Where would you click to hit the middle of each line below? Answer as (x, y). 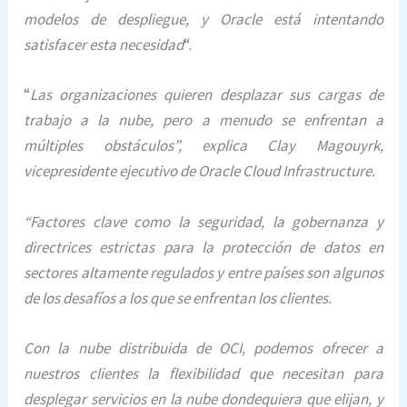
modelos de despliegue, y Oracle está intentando (203, 20)
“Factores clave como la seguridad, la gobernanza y (203, 221)
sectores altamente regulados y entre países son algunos (203, 272)
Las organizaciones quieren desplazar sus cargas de (207, 95)
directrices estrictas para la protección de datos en (203, 247)
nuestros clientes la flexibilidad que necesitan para (203, 373)
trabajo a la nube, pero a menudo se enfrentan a (203, 120)
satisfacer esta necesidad (104, 45)
